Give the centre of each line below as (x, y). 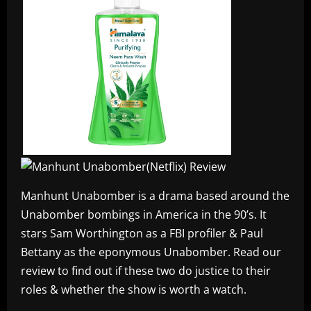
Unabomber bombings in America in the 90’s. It (144, 215)
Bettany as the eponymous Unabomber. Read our (151, 252)
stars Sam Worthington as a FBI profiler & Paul (142, 234)
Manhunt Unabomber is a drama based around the (155, 196)
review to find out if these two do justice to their (146, 271)
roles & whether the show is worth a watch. (134, 290)
